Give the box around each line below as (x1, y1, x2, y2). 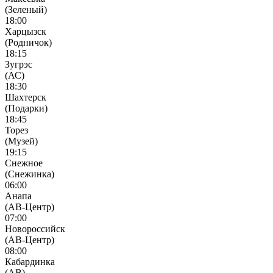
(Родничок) (5, 37, 52, 48)
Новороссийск (5, 223, 65, 234)
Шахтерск (5, 91, 46, 102)
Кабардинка (5, 256, 55, 267)
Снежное (5, 157, 43, 168)
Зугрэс (5, 58, 32, 69)
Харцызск (5, 26, 46, 37)
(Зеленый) (5, 4, 47, 15)
